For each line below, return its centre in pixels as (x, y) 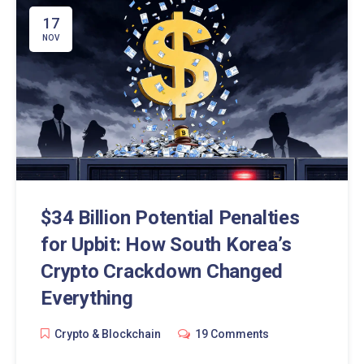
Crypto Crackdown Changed (162, 271)
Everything (87, 298)
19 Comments (232, 334)
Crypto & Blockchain (108, 334)
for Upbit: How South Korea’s (166, 244)
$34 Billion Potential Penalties (170, 217)
